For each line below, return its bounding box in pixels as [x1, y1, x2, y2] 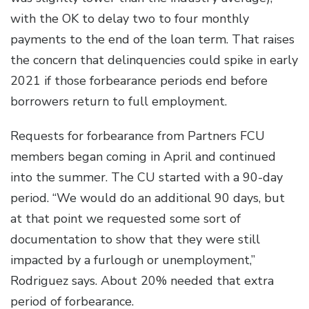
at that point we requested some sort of [10, 210, 241, 228]
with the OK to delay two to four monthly [10, 10, 249, 28]
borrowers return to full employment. [10, 93, 227, 110]
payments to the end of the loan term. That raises [10, 31, 295, 48]
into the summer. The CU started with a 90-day [10, 169, 283, 186]
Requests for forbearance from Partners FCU [10, 128, 265, 145]
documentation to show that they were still [10, 231, 260, 248]
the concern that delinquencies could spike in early [10, 52, 298, 69]
